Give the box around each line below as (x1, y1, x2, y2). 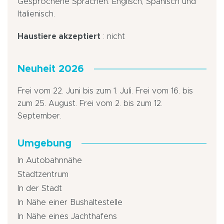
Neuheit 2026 (17, 63, 84, 74)
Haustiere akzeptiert (17, 32, 100, 40)
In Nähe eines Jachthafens (17, 212, 117, 220)
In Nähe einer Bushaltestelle (17, 198, 122, 206)
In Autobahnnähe (17, 156, 82, 164)
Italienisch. (17, 9, 55, 18)
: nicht (100, 32, 125, 40)
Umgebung (17, 138, 71, 148)
